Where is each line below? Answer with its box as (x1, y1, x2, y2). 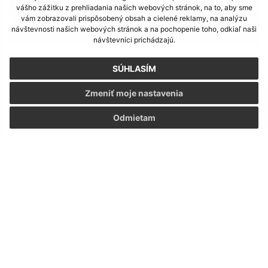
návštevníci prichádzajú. (93, 35, 175, 45)
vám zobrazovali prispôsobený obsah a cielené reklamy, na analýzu (21, 14, 247, 23)
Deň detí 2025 (106, 26, 162, 39)
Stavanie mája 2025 (93, 204, 175, 217)
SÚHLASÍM (112, 63, 156, 74)
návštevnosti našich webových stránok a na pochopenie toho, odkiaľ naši (11, 25, 257, 34)
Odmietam (112, 112, 156, 123)
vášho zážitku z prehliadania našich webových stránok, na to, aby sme (16, 3, 252, 13)
